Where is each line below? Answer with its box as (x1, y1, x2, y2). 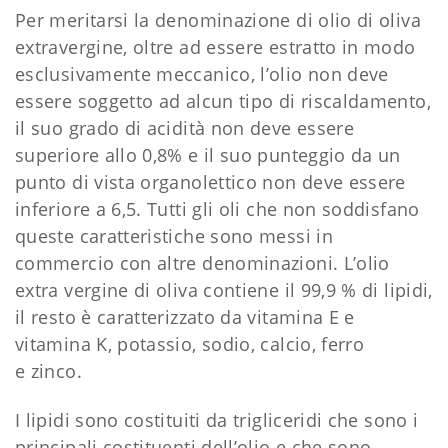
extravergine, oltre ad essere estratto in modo (15, 34, 416, 59)
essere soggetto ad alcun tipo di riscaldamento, (15, 88, 431, 113)
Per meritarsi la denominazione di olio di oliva (15, 7, 421, 32)
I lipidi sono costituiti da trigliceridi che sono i (15, 407, 419, 432)
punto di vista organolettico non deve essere (15, 169, 406, 194)
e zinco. (15, 358, 82, 383)
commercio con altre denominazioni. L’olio (15, 250, 390, 275)
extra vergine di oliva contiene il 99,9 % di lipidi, (15, 277, 433, 302)
